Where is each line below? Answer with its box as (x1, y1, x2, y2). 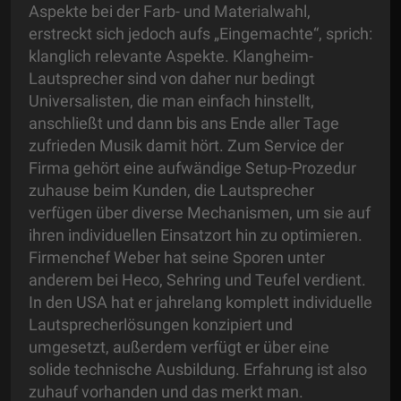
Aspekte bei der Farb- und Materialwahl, (29, 2, 311, 21)
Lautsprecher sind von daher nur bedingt (29, 69, 315, 89)
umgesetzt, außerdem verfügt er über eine (29, 337, 329, 357)
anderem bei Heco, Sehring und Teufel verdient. (29, 270, 366, 290)
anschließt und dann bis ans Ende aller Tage (29, 114, 339, 133)
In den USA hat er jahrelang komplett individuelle (29, 293, 372, 312)
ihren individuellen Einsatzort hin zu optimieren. (29, 226, 363, 245)
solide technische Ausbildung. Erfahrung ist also (29, 360, 367, 380)
